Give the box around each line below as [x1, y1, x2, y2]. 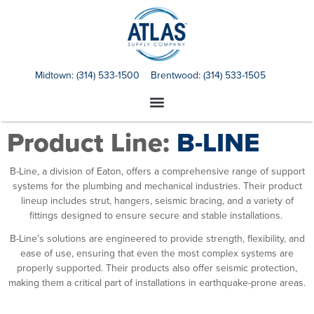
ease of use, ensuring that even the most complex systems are [20, 245, 294, 260]
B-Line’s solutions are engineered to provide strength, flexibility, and [9, 231, 305, 245]
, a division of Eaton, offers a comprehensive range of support [36, 163, 305, 178]
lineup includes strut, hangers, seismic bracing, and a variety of [20, 193, 294, 207]
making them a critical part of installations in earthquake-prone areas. [8, 275, 306, 289]
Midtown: [34, 67, 76, 82]
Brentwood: [139, 67, 203, 82]
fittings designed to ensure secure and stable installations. [29, 207, 285, 222]
